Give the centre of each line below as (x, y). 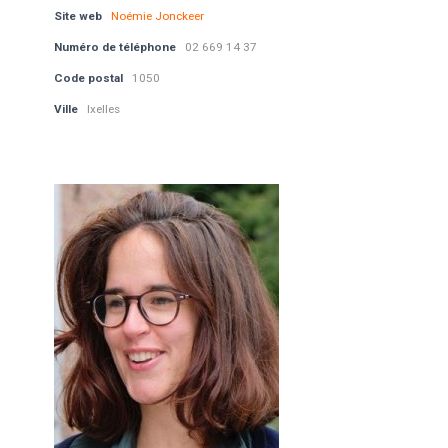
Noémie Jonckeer (157, 16)
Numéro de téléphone (114, 47)
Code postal (88, 78)
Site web (77, 16)
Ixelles (103, 109)
